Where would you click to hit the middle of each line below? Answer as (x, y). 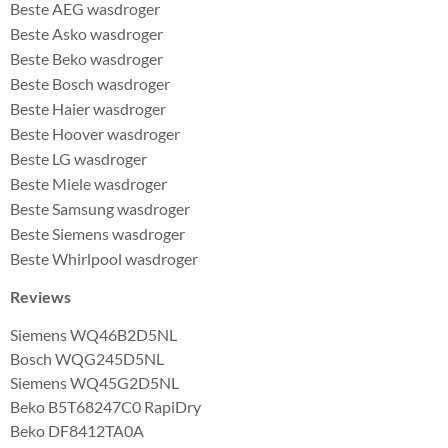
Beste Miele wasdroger (88, 183)
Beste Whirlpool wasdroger (104, 258)
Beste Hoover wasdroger (95, 133)
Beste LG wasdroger (78, 158)
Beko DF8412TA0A (77, 430)
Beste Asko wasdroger (86, 33)
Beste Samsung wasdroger (100, 208)
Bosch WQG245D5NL (87, 358)
